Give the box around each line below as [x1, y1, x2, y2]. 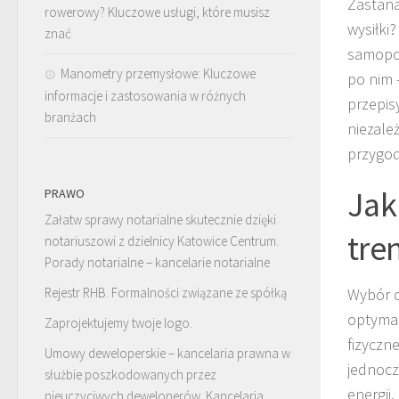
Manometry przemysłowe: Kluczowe [61, 64, 256, 82]
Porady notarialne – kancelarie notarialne [45, 253, 270, 271]
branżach [45, 108, 96, 126]
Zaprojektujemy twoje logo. [45, 313, 192, 331]
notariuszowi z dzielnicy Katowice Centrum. [45, 232, 279, 249]
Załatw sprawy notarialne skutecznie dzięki [45, 210, 276, 228]
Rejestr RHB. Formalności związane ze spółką [45, 283, 287, 301]
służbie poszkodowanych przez [45, 365, 216, 383]
